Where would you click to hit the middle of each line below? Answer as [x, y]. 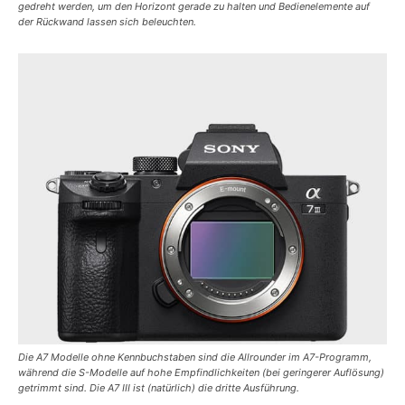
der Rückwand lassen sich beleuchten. [107, 22]
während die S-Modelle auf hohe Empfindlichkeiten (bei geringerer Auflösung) [201, 373]
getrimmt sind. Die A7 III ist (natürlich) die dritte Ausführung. [159, 388]
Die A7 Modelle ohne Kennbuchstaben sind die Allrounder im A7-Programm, [195, 358]
